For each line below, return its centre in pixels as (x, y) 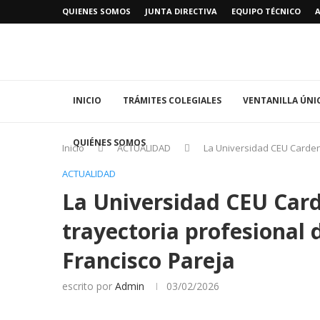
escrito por (89, 286)
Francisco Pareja (149, 261)
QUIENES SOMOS (96, 11)
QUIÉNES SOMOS (109, 143)
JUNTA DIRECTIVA (181, 11)
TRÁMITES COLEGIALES (172, 101)
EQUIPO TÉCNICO (266, 11)
